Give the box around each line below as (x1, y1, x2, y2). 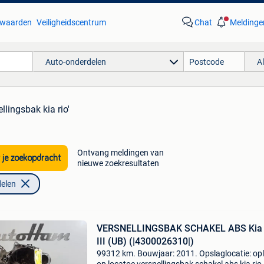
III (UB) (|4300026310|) (96, 236, 194, 247)
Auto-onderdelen (45, 57, 106, 67)
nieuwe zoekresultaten (77, 159, 159, 168)
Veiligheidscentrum (36, 18, 106, 27)
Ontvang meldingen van (77, 148, 164, 157)
